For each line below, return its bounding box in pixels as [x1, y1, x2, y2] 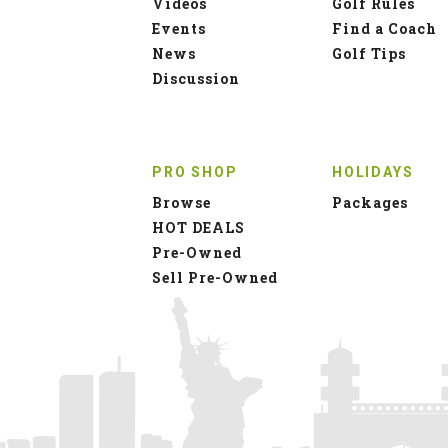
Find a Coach [332, 18, 437, 38]
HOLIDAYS [332, 163, 414, 180]
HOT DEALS [152, 217, 245, 237]
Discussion [152, 68, 240, 88]
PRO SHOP [152, 163, 238, 180]
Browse [152, 192, 211, 212]
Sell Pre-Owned [152, 267, 278, 287]
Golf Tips [332, 43, 406, 63]
